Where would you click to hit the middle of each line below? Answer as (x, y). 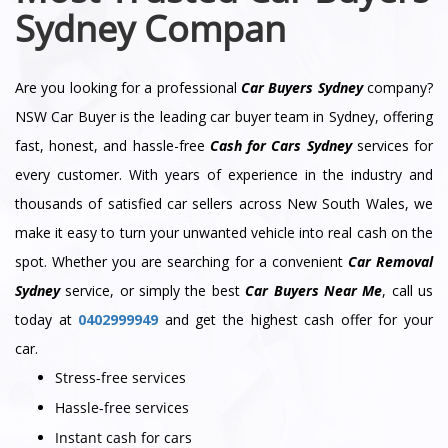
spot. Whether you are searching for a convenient (181, 261)
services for (392, 145)
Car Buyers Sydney (302, 87)
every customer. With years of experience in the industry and (224, 174)
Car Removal (390, 261)
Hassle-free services (122, 407)
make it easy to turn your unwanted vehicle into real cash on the (224, 232)
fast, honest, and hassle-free (112, 145)
